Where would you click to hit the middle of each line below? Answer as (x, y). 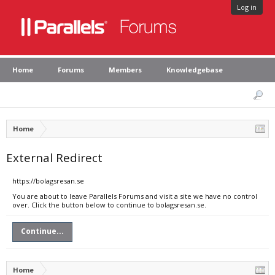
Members (125, 70)
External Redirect (54, 157)
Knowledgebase (195, 70)
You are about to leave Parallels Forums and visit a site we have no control (135, 196)
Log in (247, 7)
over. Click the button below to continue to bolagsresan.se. (109, 205)
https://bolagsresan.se (48, 181)
